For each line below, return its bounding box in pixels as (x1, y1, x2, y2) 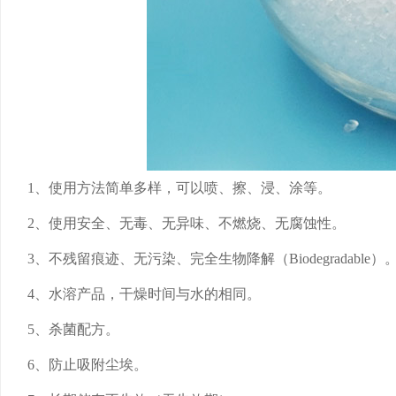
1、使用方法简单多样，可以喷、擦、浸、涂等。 (27, 180, 331, 195)
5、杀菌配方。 (27, 322, 119, 337)
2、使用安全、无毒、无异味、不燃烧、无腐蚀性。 (27, 216, 346, 231)
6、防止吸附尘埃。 (27, 357, 148, 372)
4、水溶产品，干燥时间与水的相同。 (27, 286, 261, 301)
